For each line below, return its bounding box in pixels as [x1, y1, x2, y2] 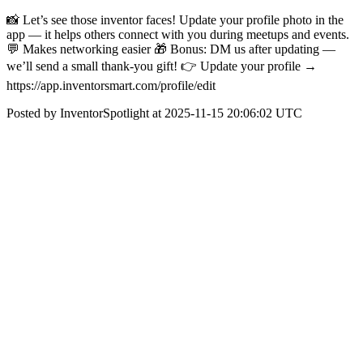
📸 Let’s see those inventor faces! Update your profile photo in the [6, 13, 344, 27]
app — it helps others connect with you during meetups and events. [6, 28, 349, 41]
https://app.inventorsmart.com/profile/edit [6, 79, 216, 92]
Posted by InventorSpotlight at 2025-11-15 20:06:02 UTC [6, 106, 302, 120]
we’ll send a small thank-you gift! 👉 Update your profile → [6, 59, 317, 73]
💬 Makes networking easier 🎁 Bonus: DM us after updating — [6, 42, 335, 56]
